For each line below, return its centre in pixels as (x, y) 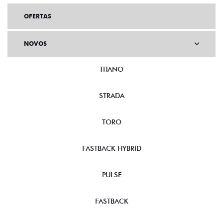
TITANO (111, 69)
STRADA (111, 96)
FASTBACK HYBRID (111, 148)
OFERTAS (38, 16)
